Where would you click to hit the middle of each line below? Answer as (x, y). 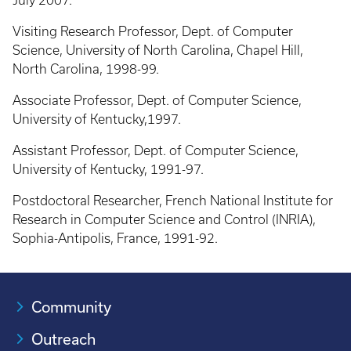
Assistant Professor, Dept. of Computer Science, (156, 150)
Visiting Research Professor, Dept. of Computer (153, 31)
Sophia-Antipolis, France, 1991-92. (115, 238)
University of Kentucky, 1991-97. (108, 169)
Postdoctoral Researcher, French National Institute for (173, 201)
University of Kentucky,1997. (97, 119)
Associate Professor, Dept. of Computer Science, (157, 100)
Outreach (63, 339)
